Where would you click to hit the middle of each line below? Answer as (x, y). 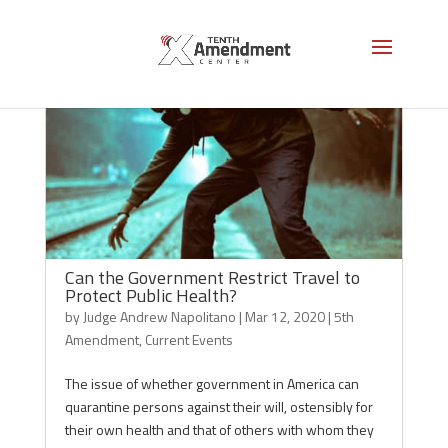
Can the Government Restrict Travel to (212, 277)
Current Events (188, 339)
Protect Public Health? (150, 295)
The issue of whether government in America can (211, 383)
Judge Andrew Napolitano (159, 316)
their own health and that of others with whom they (219, 429)
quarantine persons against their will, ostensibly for (218, 406)
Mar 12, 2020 (284, 316)
